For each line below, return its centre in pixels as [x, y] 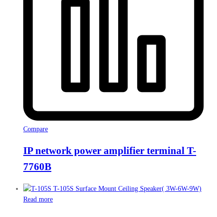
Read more [38, 199]
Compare [36, 129]
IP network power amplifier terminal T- [110, 151]
